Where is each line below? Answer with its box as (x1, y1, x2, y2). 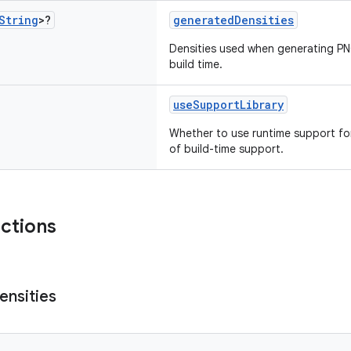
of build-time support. (169, 142, 284, 156)
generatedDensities (173, 13, 294, 27)
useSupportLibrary (173, 97, 284, 112)
